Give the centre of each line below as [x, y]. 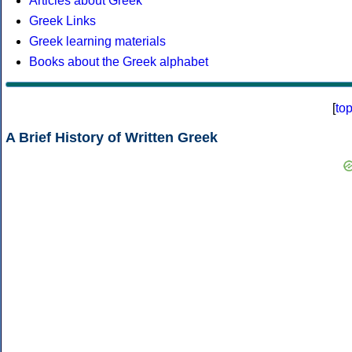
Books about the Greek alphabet [119, 62]
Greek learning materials [97, 42]
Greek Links [62, 21]
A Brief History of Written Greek [112, 138]
